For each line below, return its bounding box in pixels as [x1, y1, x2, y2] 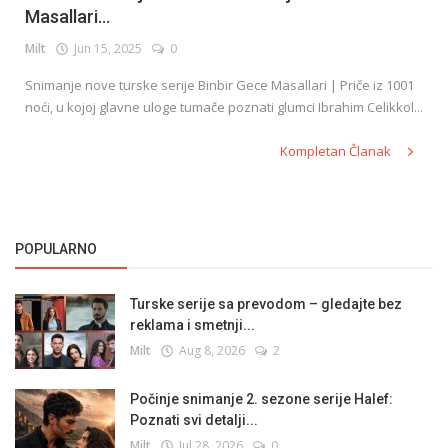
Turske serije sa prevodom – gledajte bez [130, 296, 402, 313]
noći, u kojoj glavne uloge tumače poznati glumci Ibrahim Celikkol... [25, 98, 423, 117]
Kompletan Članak [280, 142, 394, 161]
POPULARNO [15, 241, 97, 258]
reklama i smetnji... [130, 317, 255, 334]
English [20, 57, 69, 76]
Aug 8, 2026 [173, 342, 245, 360]
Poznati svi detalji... [130, 412, 258, 429]
